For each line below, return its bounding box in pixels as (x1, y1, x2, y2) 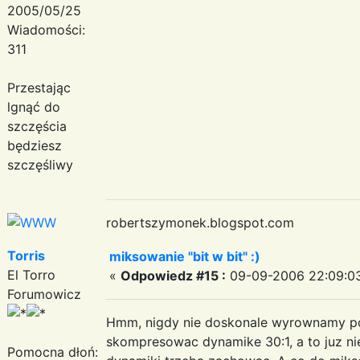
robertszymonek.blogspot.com (106, 214, 294, 231)
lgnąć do (7, 98, 60, 115)
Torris (7, 247, 45, 264)
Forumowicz (7, 285, 81, 302)
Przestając (7, 79, 71, 96)
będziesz (7, 137, 62, 153)
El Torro (7, 266, 55, 283)
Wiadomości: (7, 21, 85, 38)
